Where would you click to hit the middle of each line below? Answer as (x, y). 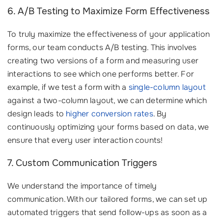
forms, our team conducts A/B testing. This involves (102, 47)
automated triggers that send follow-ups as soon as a (107, 212)
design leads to (37, 114)
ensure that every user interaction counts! (85, 140)
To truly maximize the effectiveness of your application (109, 34)
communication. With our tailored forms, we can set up (108, 199)
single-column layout (167, 87)
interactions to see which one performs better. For (101, 74)
